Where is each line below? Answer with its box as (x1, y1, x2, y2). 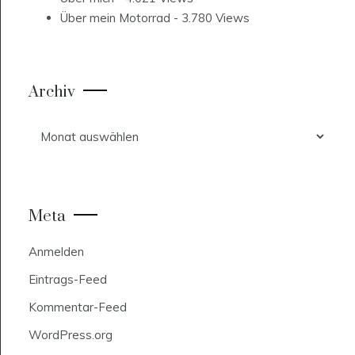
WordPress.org (29, 327, 113, 343)
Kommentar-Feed (29, 300, 127, 315)
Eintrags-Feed (29, 272, 107, 288)
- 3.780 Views (170, 10, 250, 26)
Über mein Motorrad (60, 10, 170, 26)
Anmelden (29, 244, 84, 260)
